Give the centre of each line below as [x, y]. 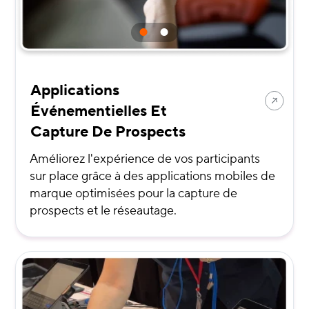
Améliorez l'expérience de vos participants [145, 159]
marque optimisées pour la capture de [134, 194]
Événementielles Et [99, 111]
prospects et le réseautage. [103, 211]
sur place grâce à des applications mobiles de [153, 177]
